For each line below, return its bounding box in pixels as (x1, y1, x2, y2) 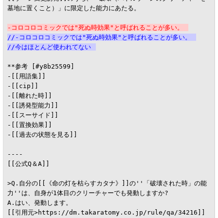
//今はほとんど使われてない (7, 43, 91, 51)
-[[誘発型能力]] (7, 101, 58, 109)
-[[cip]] (7, 82, 38, 90)
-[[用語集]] (7, 72, 46, 80)
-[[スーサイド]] (7, 111, 58, 119)
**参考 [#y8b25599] (7, 62, 74, 70)
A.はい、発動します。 (7, 199, 72, 206)
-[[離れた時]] (7, 91, 52, 99)
